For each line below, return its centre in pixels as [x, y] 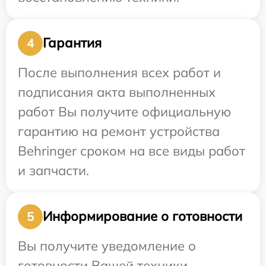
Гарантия [72, 43]
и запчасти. [53, 170]
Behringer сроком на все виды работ [132, 151]
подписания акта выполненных [117, 92]
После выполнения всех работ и [119, 72]
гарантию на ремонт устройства [119, 131]
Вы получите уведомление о [107, 246]
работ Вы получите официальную [124, 111]
